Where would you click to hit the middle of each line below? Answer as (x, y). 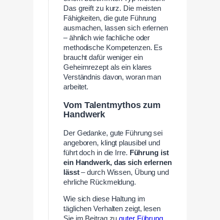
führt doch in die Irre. (96, 152)
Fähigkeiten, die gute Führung (110, 18)
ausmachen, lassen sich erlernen (116, 28)
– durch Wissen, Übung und (124, 172)
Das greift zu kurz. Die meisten (112, 9)
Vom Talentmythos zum (112, 105)
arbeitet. (76, 87)
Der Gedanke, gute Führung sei (113, 133)
